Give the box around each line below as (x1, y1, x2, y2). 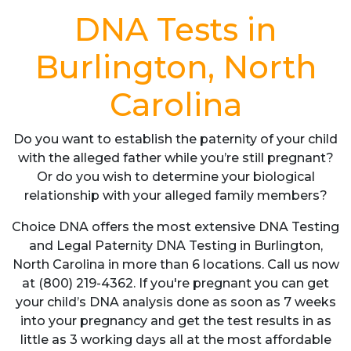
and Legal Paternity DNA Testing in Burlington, (28, 238, 323, 253)
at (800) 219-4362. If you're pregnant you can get (22, 276, 329, 291)
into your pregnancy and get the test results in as (20, 313, 331, 328)
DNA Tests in (74, 10, 277, 49)
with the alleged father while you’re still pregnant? (17, 150, 334, 165)
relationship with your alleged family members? (24, 188, 327, 203)
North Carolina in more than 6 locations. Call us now (12, 257, 339, 272)
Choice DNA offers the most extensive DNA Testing (12, 219, 339, 234)
